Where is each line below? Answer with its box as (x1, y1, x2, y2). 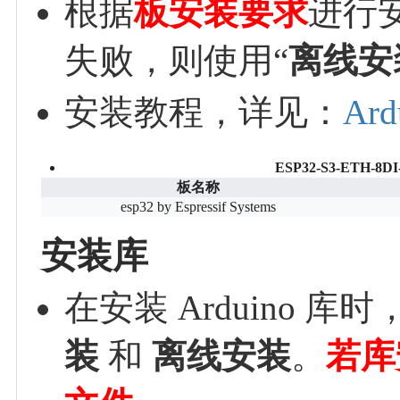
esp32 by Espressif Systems (121, 198, 277, 214)
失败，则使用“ (63, 40, 288, 79)
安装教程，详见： (63, 92, 343, 131)
